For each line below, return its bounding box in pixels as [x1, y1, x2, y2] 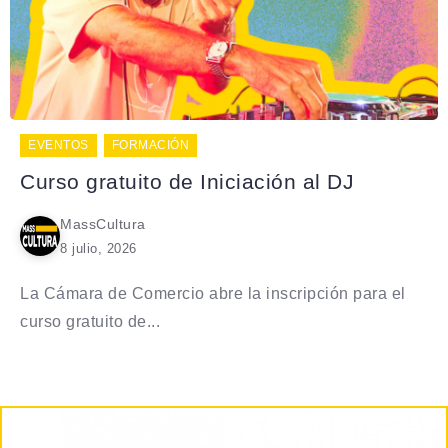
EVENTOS [28, 137, 89, 152]
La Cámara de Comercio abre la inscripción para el [20, 284, 406, 302]
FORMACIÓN [111, 137, 189, 152]
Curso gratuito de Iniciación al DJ [20, 169, 354, 193]
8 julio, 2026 [60, 240, 137, 256]
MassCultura [60, 215, 146, 232]
